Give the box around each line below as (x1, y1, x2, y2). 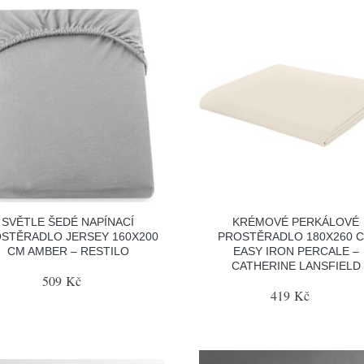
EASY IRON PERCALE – (232, 245, 359, 258)
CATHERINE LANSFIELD (231, 259, 361, 272)
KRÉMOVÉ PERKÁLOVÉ (232, 215, 360, 228)
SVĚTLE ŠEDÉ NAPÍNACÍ (2, 215, 135, 228)
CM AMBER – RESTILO (6, 245, 129, 258)
